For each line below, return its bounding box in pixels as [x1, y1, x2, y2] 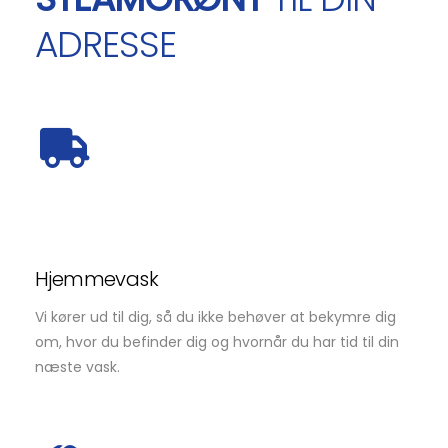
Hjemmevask [35, 265, 158, 294]
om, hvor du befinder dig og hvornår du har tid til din [35, 332, 399, 353]
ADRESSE [35, 19, 176, 71]
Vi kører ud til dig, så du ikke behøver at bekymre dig [35, 307, 396, 328]
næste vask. [35, 357, 120, 378]
